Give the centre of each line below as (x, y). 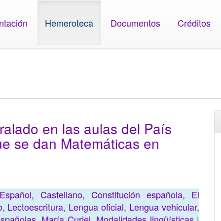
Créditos (194, 22)
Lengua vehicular (163, 207)
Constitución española (137, 194)
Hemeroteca (69, 22)
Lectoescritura (36, 207)
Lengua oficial (96, 207)
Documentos (136, 22)
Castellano (61, 194)
